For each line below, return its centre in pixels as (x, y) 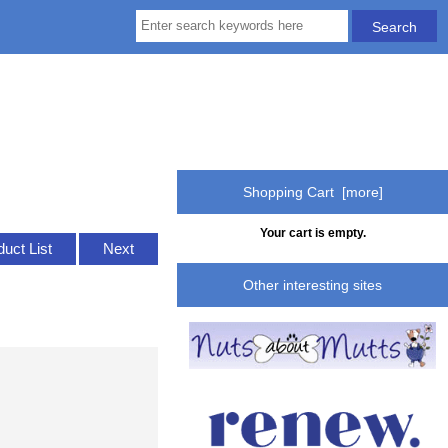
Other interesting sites (313, 284)
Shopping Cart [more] (312, 191)
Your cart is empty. (312, 233)
